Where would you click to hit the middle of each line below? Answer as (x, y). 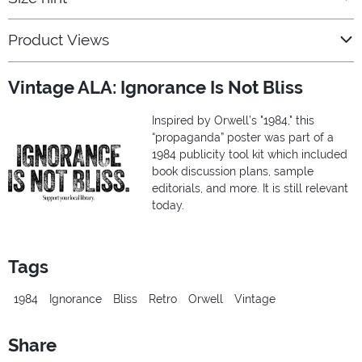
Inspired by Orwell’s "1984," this (233, 121)
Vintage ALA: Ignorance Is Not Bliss (156, 88)
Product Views (59, 40)
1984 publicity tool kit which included (250, 155)
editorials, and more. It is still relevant (250, 189)
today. (168, 206)
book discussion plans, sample (233, 172)
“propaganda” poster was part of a (243, 138)
